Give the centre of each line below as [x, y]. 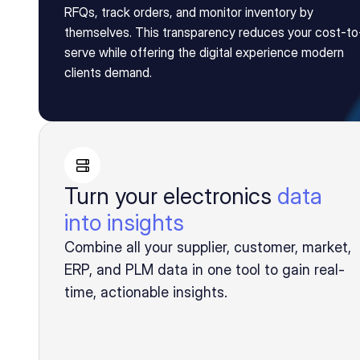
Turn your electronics [171, 196]
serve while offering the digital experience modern [204, 52]
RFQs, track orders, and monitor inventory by [189, 12]
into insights [124, 223]
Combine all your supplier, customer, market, [208, 247]
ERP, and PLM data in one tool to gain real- [205, 270]
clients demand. [108, 72]
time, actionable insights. [146, 292]
